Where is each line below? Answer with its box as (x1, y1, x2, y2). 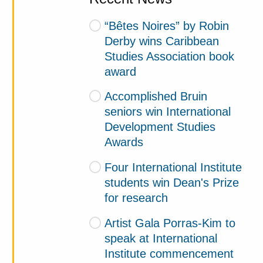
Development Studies (104, 120, 216, 134)
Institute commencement (104, 247, 234, 261)
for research (104, 191, 168, 205)
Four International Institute (104, 161, 242, 174)
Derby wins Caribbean (104, 34, 220, 48)
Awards (104, 136, 144, 149)
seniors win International (104, 105, 231, 119)
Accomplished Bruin (104, 90, 207, 103)
